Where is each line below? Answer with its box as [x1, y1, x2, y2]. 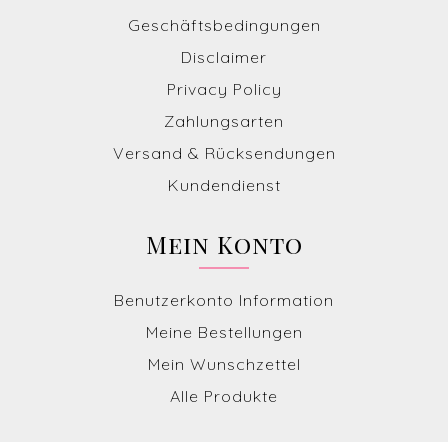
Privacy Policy [166, 79, 282, 100]
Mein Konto [145, 228, 303, 261]
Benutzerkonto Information [114, 290, 334, 311]
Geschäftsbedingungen [127, 15, 321, 36]
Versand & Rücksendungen [112, 143, 336, 164]
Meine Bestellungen [145, 322, 303, 343]
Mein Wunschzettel [147, 354, 301, 375]
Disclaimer [181, 47, 267, 68]
